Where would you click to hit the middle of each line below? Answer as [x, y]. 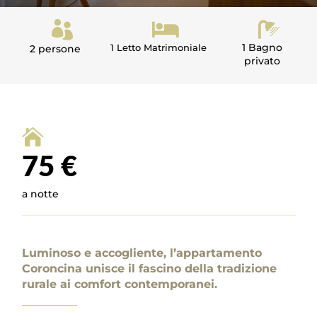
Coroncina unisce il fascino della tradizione [150, 269]
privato [262, 61]
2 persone [55, 49]
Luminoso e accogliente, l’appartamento [142, 253]
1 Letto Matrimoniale [158, 47]
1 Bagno [262, 47]
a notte [41, 194]
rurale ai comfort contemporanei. [120, 284]
